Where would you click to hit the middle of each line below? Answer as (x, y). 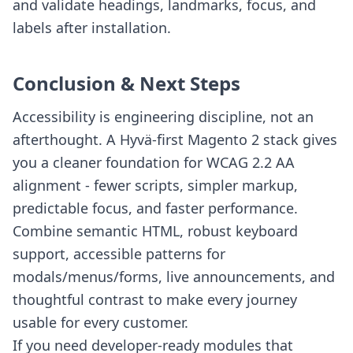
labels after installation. (92, 28)
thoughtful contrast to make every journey (155, 299)
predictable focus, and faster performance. (155, 208)
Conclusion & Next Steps (126, 83)
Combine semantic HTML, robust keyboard (155, 231)
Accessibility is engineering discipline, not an (163, 117)
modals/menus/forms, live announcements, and (174, 277)
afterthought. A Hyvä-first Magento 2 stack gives (175, 139)
